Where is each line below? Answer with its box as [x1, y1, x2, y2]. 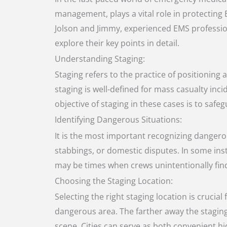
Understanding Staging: [55, 53, 147, 64]
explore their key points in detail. [55, 37, 179, 49]
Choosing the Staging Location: [55, 175, 175, 186]
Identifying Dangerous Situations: [55, 114, 184, 126]
